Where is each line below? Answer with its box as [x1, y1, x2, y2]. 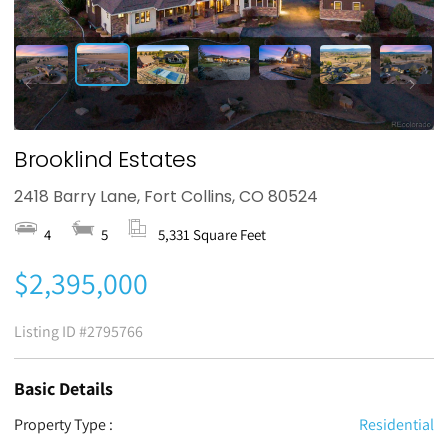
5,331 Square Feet [157, 225, 266, 245]
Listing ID [13, 321, 79, 343]
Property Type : [13, 414, 113, 436]
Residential [359, 414, 435, 436]
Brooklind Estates [13, 144, 198, 176]
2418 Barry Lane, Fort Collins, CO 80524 [13, 185, 318, 209]
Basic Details [13, 377, 113, 401]
